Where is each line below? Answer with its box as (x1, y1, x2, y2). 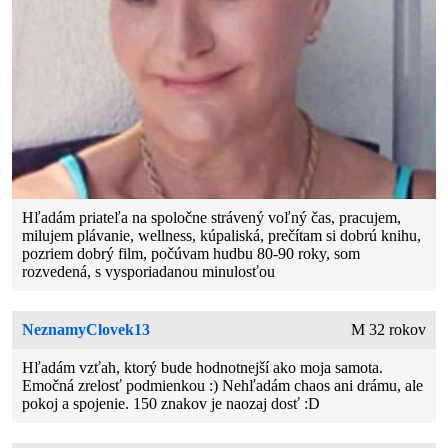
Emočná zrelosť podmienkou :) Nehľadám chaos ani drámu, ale (22, 377, 424, 395)
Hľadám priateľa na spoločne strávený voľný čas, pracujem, (22, 209, 402, 227)
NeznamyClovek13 (22, 321, 151, 339)
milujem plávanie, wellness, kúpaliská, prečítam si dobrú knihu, (22, 227, 422, 245)
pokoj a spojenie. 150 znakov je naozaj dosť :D (22, 395, 321, 413)
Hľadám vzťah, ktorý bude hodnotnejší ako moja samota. (22, 359, 384, 377)
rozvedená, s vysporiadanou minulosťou (22, 263, 276, 281)
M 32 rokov (350, 321, 426, 339)
